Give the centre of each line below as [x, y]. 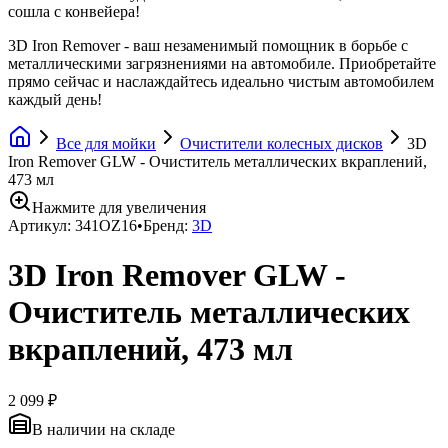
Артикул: [41, 226]
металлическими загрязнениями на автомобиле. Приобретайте [222, 64]
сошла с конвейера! [74, 12]
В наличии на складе [103, 430]
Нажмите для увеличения [119, 208]
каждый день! [55, 100]
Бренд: [165, 226]
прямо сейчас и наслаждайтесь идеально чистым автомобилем [221, 82]
